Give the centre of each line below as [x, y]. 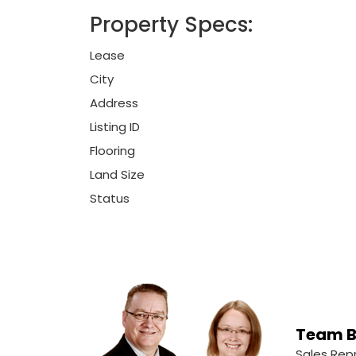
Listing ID [115, 127]
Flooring [112, 151]
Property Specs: [171, 24]
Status [110, 198]
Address [114, 103]
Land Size [117, 174]
